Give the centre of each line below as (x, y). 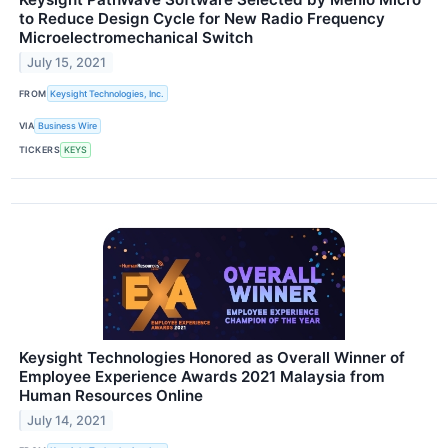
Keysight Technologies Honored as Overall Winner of (212, 357)
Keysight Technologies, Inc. (107, 93)
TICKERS (40, 150)
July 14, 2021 (67, 420)
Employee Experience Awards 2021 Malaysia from (202, 376)
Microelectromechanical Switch (136, 38)
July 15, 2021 (67, 63)
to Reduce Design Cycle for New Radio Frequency (202, 19)
